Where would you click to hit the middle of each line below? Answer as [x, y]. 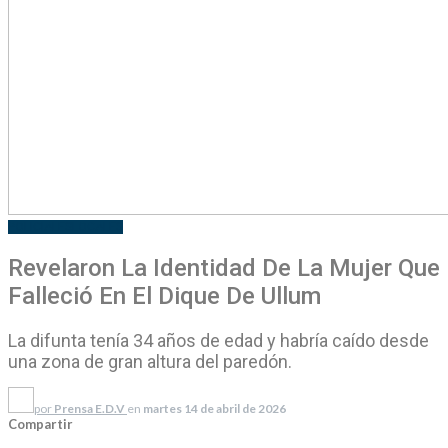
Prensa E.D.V [89, 408]
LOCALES [97, 227]
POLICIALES [40, 227]
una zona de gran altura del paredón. [150, 361]
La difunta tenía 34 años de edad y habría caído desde [218, 340]
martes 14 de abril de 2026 [214, 408]
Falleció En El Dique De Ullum [164, 295]
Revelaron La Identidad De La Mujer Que [224, 267]
